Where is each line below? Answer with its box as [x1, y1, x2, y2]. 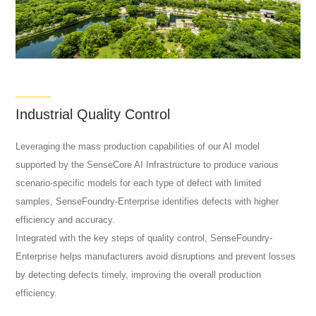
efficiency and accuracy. [16, 214, 116, 225]
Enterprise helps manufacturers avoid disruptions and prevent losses [16, 250, 296, 262]
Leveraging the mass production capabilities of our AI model [16, 140, 260, 152]
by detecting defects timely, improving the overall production [16, 269, 262, 280]
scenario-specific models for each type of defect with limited [16, 177, 262, 188]
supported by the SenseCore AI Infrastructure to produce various [16, 159, 279, 170]
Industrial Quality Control [16, 107, 171, 123]
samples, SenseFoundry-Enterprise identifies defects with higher [16, 195, 279, 207]
